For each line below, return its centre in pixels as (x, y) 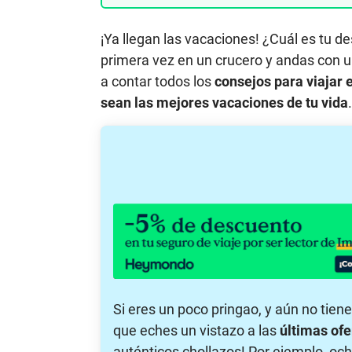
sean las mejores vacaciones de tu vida (224, 103)
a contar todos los (158, 81)
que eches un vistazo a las (196, 330)
